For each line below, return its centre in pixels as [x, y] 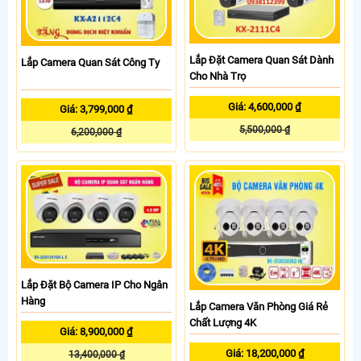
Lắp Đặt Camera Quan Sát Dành [261, 60]
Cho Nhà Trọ [218, 76]
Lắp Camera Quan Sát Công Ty [90, 63]
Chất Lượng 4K [223, 323]
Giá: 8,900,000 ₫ [96, 332]
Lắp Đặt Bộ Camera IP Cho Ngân [94, 285]
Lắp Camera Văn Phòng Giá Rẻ [259, 307]
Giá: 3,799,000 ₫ [96, 110]
